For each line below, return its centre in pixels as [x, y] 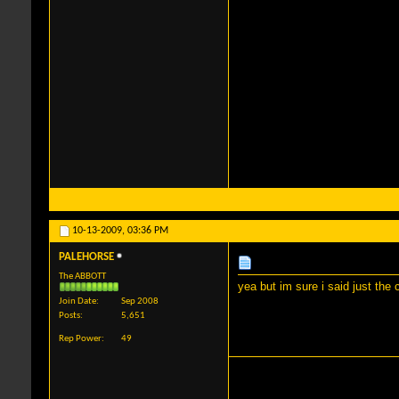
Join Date [77, 302]
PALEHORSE [86, 257]
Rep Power [80, 339]
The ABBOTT [82, 277]
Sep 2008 [140, 302]
